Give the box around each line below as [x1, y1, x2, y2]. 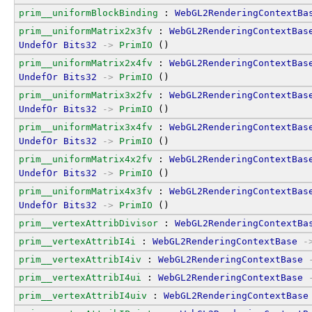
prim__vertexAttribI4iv [19, 253, 141, 265]
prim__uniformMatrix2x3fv [19, 25, 153, 36]
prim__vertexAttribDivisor [19, 217, 158, 228]
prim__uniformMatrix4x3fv [19, 185, 153, 196]
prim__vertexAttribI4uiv [19, 290, 147, 301]
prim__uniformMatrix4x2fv [19, 153, 153, 164]
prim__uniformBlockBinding [19, 7, 158, 18]
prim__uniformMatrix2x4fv [19, 57, 153, 68]
